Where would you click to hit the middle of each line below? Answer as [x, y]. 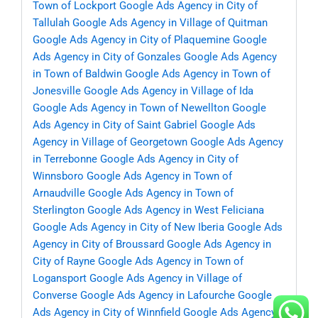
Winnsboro [58, 176]
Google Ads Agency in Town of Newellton [131, 108]
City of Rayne [64, 262]
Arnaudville [59, 193]
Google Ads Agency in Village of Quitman [170, 23]
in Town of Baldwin [77, 74]
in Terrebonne [65, 159]
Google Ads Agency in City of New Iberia [128, 227]
